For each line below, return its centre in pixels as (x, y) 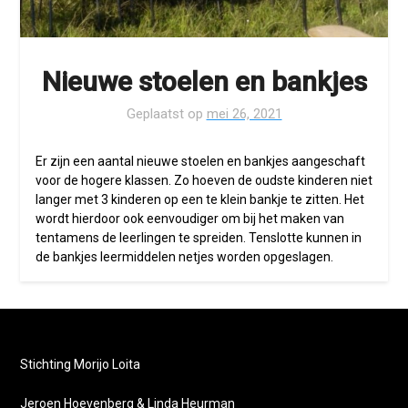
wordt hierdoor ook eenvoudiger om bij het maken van (189, 219)
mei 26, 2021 (244, 114)
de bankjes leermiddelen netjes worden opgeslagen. (184, 257)
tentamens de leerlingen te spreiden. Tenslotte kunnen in (198, 238)
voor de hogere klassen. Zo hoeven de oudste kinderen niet (204, 181)
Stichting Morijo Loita (81, 365)
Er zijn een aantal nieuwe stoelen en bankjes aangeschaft (200, 162)
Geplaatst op (166, 114)
